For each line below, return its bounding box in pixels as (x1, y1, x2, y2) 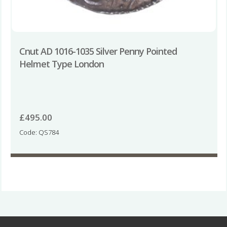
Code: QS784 (19, 128, 59, 137)
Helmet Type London (19, 57, 104, 70)
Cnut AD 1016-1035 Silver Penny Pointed (19, 45, 177, 57)
